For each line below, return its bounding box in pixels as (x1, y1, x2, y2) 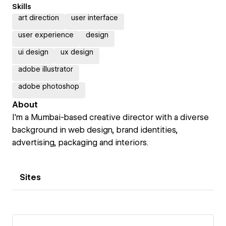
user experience (18, 31, 74, 39)
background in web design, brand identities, (12, 125, 178, 135)
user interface (71, 14, 118, 22)
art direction (18, 14, 59, 22)
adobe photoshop (18, 82, 79, 90)
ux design (61, 48, 93, 56)
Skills (12, 3, 31, 11)
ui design (18, 48, 48, 56)
